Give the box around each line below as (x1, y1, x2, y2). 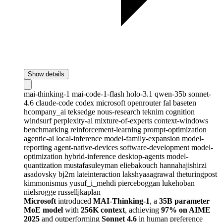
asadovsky (24, 169, 58, 178)
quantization (24, 161, 64, 169)
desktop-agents (118, 152, 166, 161)
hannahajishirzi (160, 161, 207, 169)
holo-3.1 (126, 89, 155, 98)
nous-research (97, 107, 142, 116)
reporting (24, 143, 54, 152)
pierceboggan (118, 178, 162, 187)
